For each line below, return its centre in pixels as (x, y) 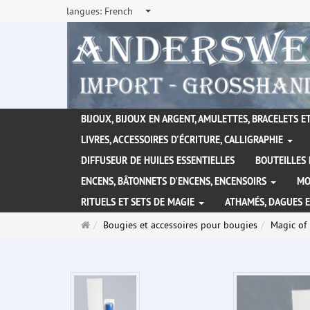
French (119, 11)
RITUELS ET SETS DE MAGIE (139, 202)
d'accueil (107, 238)
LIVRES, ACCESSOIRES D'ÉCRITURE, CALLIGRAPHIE (183, 140)
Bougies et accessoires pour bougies (180, 225)
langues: (85, 11)
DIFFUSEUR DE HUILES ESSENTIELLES (158, 161)
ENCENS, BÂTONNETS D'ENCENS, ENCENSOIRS (175, 182)
